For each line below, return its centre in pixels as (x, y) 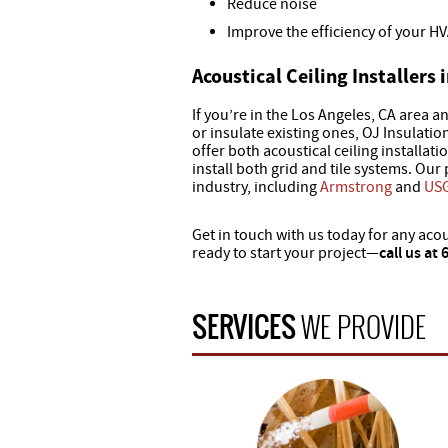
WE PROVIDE (363, 326)
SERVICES (246, 327)
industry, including (256, 187)
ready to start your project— (285, 253)
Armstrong (356, 187)
